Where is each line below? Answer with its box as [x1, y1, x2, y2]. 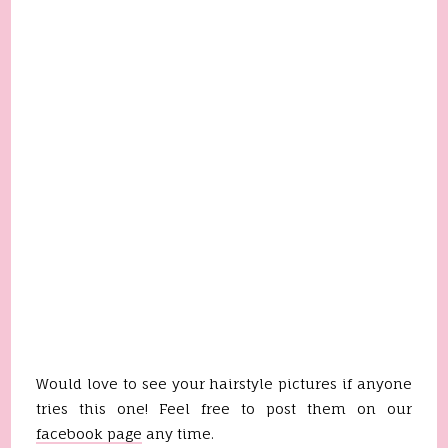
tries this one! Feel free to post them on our [36, 400, 412, 417]
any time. [142, 425, 215, 442]
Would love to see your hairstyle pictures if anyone [36, 375, 412, 392]
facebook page [36, 425, 143, 442]
